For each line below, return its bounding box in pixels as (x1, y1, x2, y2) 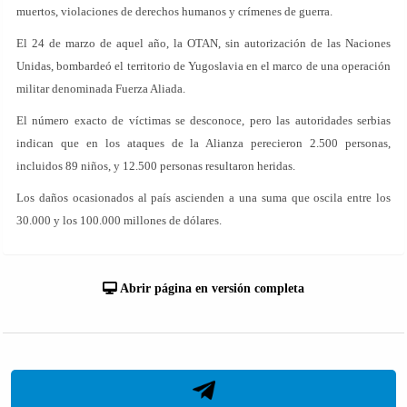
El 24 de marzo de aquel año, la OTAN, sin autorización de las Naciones (16, 36, 391, 50)
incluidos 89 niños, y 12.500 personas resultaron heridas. (16, 159, 295, 173)
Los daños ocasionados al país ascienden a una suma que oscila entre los (16, 191, 391, 204)
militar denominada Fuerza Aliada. (16, 82, 185, 95)
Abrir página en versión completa (117, 282, 304, 295)
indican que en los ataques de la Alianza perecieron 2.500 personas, (16, 136, 391, 150)
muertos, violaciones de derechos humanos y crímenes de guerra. (16, 5, 333, 18)
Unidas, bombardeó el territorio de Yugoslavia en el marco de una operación (16, 59, 391, 73)
